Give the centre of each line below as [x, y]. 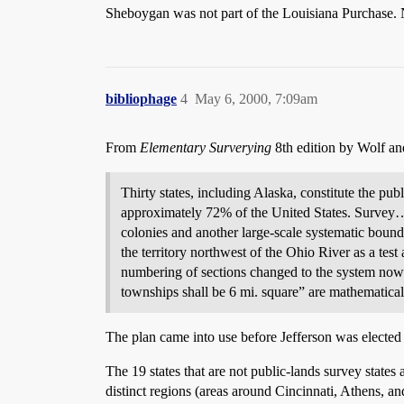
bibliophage [141, 99]
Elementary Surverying [206, 147]
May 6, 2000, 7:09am [256, 99]
